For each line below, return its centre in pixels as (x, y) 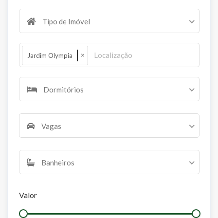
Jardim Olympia (50, 55)
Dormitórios (63, 90)
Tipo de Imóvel (65, 22)
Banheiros (57, 163)
